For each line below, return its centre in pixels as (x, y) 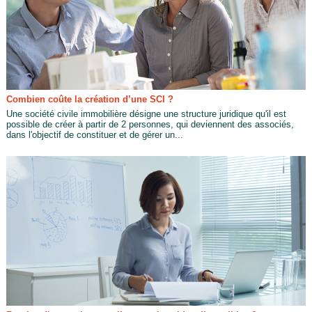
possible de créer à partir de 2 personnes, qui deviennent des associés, (150, 125)
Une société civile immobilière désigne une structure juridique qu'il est (146, 114)
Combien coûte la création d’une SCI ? (89, 100)
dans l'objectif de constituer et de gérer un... (94, 135)
